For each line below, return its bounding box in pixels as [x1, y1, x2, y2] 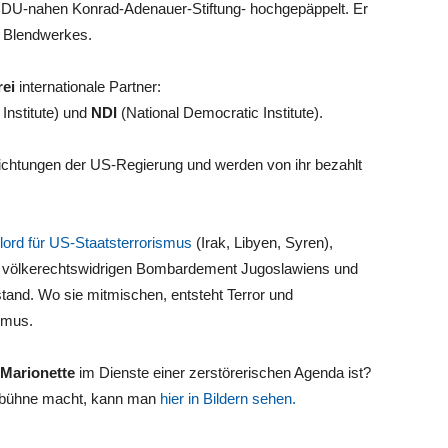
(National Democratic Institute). [117, 104, 323, 121]
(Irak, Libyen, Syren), [192, 234, 333, 251]
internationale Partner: [15, 78, 161, 95]
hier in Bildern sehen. [160, 390, 296, 407]
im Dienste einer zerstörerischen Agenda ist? [75, 364, 371, 381]
